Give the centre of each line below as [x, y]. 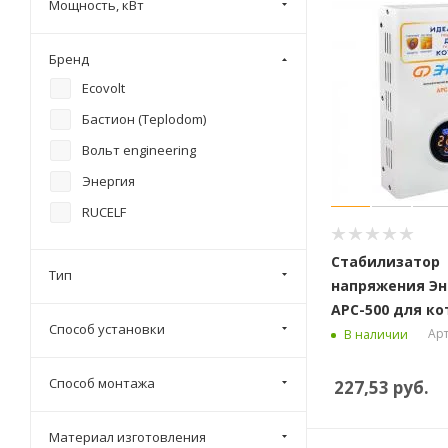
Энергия [108, 181]
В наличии [376, 334]
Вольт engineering [139, 150]
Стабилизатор [385, 261]
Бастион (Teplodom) [144, 119]
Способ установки [107, 329]
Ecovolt [103, 88]
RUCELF [104, 212]
